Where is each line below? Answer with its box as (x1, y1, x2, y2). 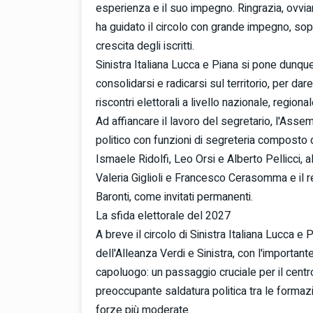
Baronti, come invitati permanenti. (96, 189, 253, 206)
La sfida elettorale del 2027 (96, 208, 231, 225)
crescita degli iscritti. (96, 38, 194, 55)
